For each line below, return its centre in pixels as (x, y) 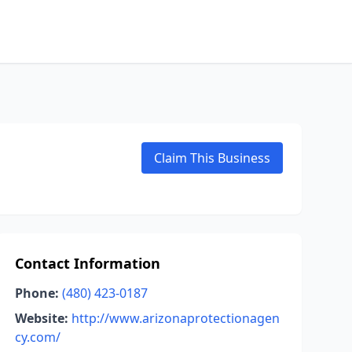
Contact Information (87, 263)
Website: (41, 318)
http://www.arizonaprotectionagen (175, 318)
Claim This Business (212, 158)
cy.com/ (37, 337)
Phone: (37, 293)
